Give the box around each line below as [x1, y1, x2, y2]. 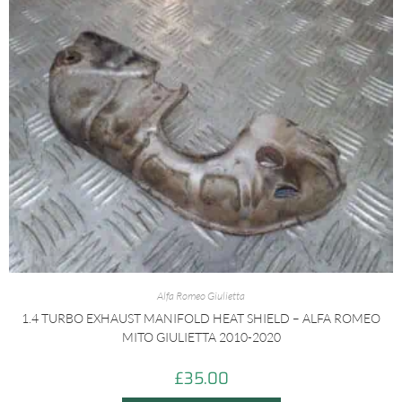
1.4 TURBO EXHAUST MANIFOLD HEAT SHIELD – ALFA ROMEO [22, 310, 380, 327]
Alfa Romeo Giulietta [157, 289, 245, 303]
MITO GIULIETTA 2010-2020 [121, 329, 281, 345]
